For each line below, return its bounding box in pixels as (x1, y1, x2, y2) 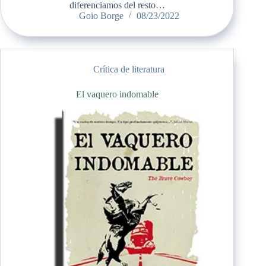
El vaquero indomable (75, 88, 159, 99)
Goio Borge (78, 10, 123, 21)
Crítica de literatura (93, 64, 165, 74)
